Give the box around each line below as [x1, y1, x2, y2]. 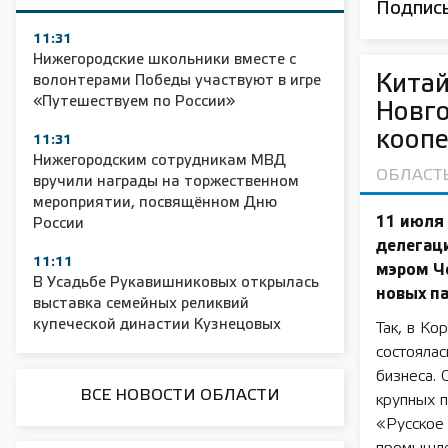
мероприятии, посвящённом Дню [33, 196, 277, 210]
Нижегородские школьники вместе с [33, 53, 296, 67]
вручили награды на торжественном [33, 175, 299, 189]
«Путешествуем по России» [33, 95, 235, 109]
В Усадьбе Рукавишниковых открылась [33, 276, 319, 290]
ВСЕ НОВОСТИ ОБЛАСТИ [80, 388, 280, 403]
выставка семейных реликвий [33, 297, 249, 311]
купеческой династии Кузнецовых [33, 318, 281, 332]
